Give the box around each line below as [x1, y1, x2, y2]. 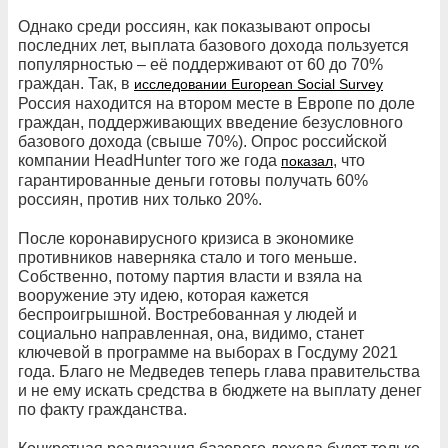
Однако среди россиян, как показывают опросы [18, 17, 371, 35]
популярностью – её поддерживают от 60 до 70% [18, 55, 383, 73]
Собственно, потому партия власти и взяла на [18, 267, 362, 285]
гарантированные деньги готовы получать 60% [18, 171, 368, 189]
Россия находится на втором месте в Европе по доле [18, 94, 415, 112]
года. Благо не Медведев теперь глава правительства [18, 362, 420, 380]
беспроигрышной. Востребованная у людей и [18, 305, 357, 323]
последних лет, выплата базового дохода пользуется [18, 36, 409, 54]
